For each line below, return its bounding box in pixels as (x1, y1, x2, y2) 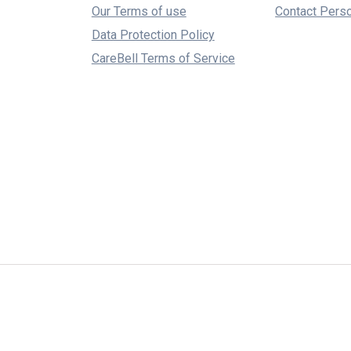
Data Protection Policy (91, 27, 215, 42)
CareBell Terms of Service (91, 51, 235, 66)
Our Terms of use (91, 4, 186, 19)
